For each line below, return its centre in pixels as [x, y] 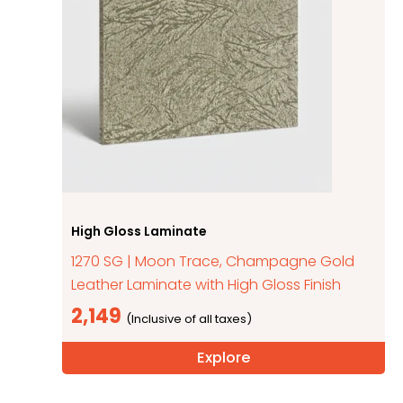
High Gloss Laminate [139, 231]
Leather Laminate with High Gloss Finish [206, 284]
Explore [224, 357]
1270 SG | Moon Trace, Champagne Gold [213, 261]
